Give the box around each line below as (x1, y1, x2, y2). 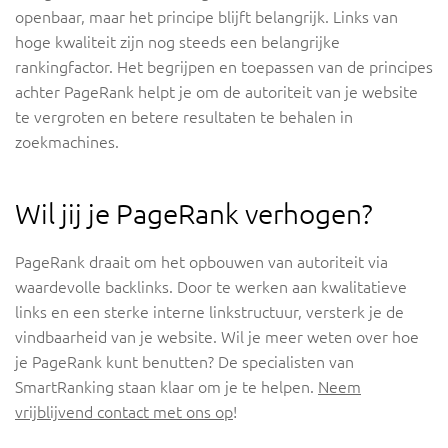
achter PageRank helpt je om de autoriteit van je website (15, 83, 418, 102)
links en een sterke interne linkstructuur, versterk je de (15, 303, 404, 322)
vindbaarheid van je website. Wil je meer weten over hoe (15, 328, 419, 347)
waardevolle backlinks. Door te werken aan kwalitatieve (15, 278, 407, 297)
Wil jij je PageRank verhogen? (15, 198, 373, 230)
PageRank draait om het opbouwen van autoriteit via (15, 253, 388, 272)
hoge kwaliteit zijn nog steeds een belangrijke (15, 33, 340, 52)
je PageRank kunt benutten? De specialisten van (15, 353, 354, 372)
